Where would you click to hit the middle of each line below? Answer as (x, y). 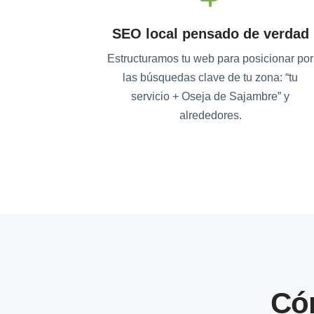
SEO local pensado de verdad (210, 34)
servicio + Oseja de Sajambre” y (210, 96)
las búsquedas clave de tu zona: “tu (210, 77)
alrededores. (210, 115)
